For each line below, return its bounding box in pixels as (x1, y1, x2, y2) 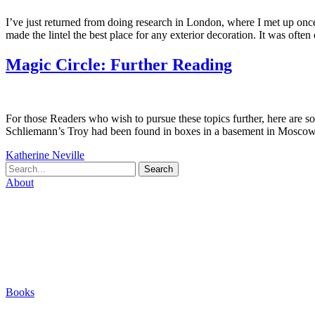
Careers (14, 212, 48, 225)
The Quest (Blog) (6, 262, 84, 274)
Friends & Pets (14, 238, 79, 250)
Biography (6, 200, 53, 212)
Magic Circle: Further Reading (6, 55, 232, 74)
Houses (14, 225, 47, 238)
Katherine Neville (6, 148, 84, 161)
